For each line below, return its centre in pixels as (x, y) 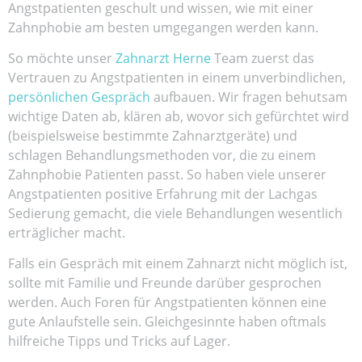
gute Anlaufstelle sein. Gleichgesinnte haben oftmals (167, 322)
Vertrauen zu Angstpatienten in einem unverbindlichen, (177, 77)
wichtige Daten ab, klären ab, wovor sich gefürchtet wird (179, 116)
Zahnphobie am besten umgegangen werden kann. (163, 27)
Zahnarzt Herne (163, 58)
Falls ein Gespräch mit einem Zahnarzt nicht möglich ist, (178, 264)
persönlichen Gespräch (79, 97)
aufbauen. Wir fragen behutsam (249, 97)
